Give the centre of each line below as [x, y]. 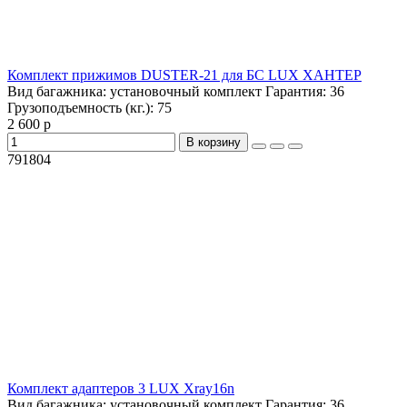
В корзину [213, 143]
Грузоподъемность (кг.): [82, 108]
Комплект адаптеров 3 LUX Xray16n [121, 389]
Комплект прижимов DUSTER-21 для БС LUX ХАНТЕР [184, 75]
